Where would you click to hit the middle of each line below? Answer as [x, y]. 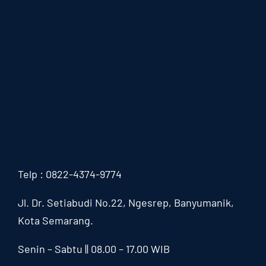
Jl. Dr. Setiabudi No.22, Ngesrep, [96, 203]
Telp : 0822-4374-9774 [69, 174]
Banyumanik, [204, 203]
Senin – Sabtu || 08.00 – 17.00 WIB [94, 249]
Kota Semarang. [55, 221]
